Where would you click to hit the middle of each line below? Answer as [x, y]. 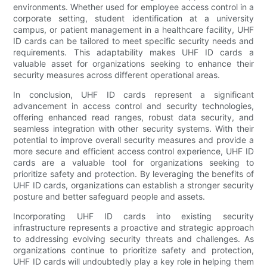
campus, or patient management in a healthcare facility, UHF [133, 29]
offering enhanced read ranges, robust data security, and [133, 117]
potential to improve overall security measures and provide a [133, 139]
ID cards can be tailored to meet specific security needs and [133, 41]
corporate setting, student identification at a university [133, 18]
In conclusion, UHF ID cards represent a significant [133, 94]
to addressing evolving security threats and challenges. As [133, 238]
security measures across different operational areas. [117, 74]
